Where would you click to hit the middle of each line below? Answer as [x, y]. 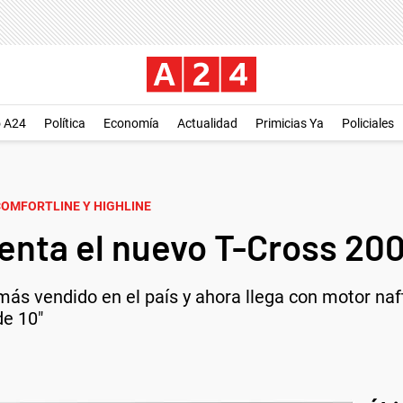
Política [65, 123]
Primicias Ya [290, 123]
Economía [131, 123]
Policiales [368, 123]
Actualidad [207, 123]
